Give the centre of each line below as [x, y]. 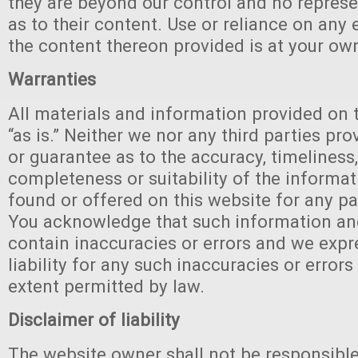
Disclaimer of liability [94, 320]
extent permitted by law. [106, 286]
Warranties [52, 79]
